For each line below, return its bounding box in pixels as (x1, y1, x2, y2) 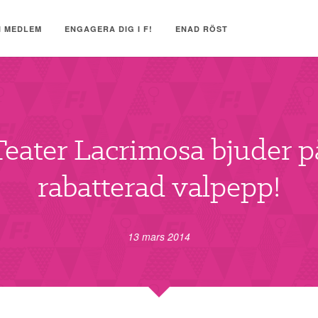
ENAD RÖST (175, 23, 228, 34)
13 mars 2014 (128, 229, 190, 243)
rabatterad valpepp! (38, 168, 280, 206)
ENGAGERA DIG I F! (65, 23, 153, 34)
